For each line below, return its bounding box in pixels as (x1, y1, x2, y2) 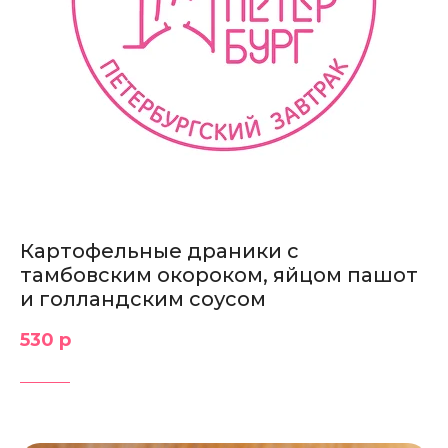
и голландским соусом (20, 287, 266, 312)
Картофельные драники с (20, 239, 299, 264)
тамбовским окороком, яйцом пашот (20, 263, 418, 288)
